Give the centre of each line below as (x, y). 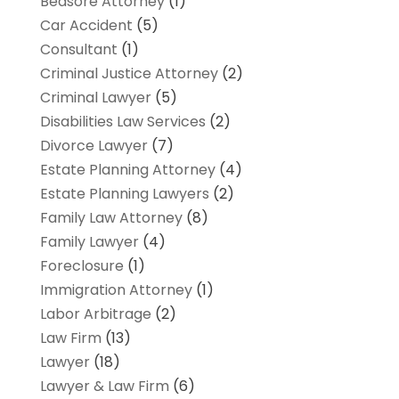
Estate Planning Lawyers (124, 193)
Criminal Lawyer (95, 97)
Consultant (78, 49)
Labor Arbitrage (95, 313)
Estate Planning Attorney (127, 169)
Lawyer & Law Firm (104, 386)
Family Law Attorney (111, 217)
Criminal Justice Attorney (129, 73)
